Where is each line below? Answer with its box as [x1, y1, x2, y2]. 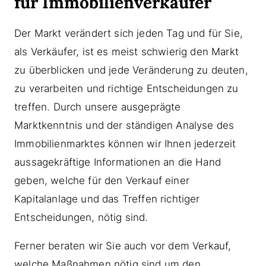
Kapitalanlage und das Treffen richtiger [14, 193, 200, 205]
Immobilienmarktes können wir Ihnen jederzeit [14, 138, 236, 150]
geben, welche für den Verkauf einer [14, 175, 189, 187]
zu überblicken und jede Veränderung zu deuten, [14, 64, 248, 77]
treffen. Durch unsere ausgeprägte [14, 101, 181, 113]
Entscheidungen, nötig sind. [14, 211, 148, 224]
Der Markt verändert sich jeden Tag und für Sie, [14, 27, 243, 40]
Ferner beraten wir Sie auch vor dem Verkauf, [14, 240, 232, 252]
